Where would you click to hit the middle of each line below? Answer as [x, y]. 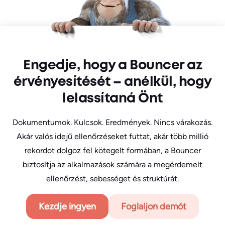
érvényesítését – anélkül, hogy [113, 83]
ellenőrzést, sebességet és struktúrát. [113, 179]
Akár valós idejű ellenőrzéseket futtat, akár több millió [113, 137]
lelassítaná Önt [113, 99]
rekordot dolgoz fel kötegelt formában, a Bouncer [113, 151]
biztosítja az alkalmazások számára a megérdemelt [113, 165]
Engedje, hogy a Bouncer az [113, 66]
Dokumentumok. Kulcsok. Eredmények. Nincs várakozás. [113, 123]
